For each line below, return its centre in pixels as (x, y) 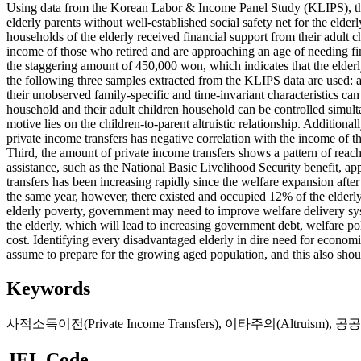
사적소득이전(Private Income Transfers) (112, 324)
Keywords (48, 289)
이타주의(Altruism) (277, 324)
